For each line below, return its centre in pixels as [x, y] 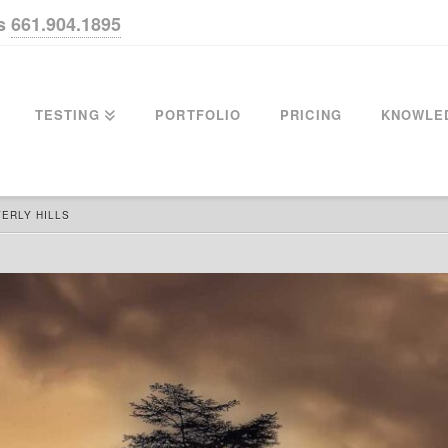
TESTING [67, 114]
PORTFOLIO [198, 114]
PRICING [311, 114]
